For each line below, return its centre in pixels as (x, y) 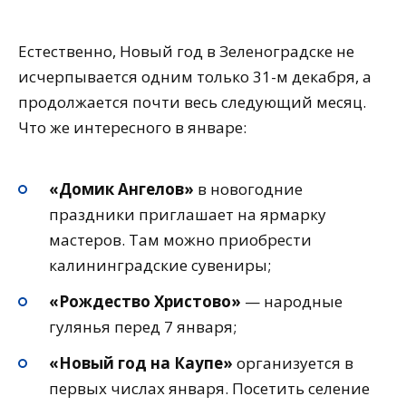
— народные (292, 302)
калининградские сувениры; (160, 266)
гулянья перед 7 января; (143, 327)
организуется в (293, 363)
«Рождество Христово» (145, 302)
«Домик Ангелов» (121, 189)
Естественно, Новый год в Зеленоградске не (186, 51)
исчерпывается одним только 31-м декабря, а (195, 76)
